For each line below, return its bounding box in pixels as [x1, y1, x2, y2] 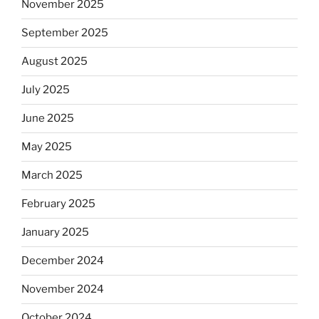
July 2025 [21, 83, 70, 97]
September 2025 [21, 26, 108, 40]
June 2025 [21, 112, 74, 125]
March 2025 [21, 169, 83, 182]
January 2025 [21, 226, 89, 239]
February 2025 [21, 197, 95, 211]
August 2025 [21, 55, 88, 68]
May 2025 [21, 140, 72, 154]
